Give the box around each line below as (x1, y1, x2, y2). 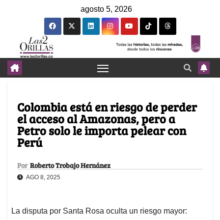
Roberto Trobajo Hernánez (30, 161, 110, 170)
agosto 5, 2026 (81, 5, 132, 13)
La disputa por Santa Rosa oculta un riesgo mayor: (11, 207, 187, 216)
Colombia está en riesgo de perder (17, 99, 197, 115)
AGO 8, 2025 (25, 174, 60, 181)
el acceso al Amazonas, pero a (17, 110, 175, 127)
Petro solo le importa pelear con (17, 122, 186, 139)
